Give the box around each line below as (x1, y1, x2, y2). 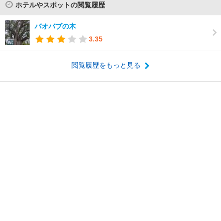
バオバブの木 (35, 22, 76, 31)
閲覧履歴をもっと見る (71, 61, 141, 70)
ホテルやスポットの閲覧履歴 (15, 1, 105, 9)
